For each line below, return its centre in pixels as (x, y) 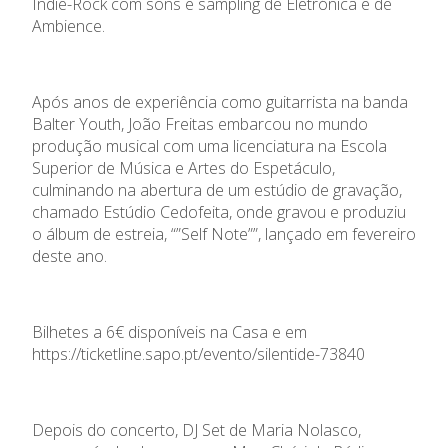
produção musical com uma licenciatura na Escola (209, 145)
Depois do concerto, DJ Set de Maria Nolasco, (196, 429)
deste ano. (69, 255)
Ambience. (68, 25)
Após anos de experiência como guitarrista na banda (220, 101)
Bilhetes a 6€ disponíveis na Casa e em (169, 331)
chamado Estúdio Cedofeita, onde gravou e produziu (219, 211)
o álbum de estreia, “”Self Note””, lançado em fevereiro (224, 233)
